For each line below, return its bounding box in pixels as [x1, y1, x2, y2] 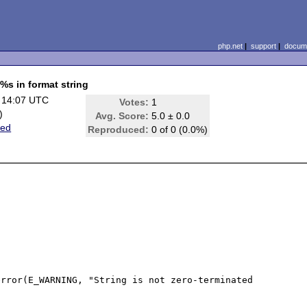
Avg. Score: [95, 110, 149, 121]
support [250, 42, 276, 50]
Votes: [119, 97, 149, 108]
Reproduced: [88, 124, 149, 135]
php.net [217, 42, 243, 50]
